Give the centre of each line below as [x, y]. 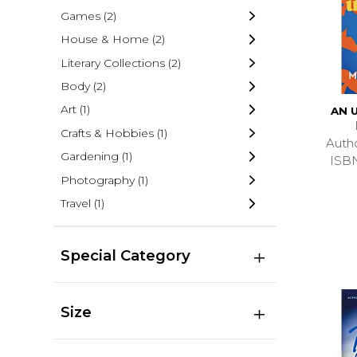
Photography [97, 180]
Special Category [125, 255]
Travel [75, 203]
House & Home [104, 39]
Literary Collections [112, 63]
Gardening [89, 157]
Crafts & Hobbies [107, 133]
